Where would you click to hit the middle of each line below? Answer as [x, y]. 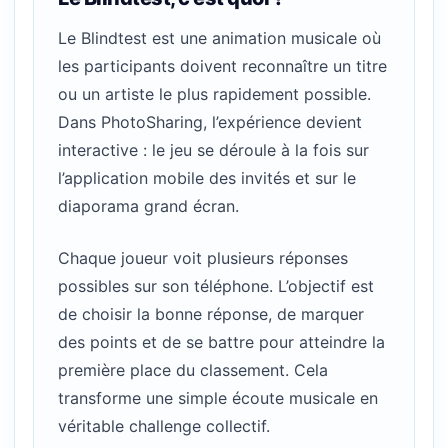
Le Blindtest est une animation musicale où [219, 38]
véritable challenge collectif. [164, 425]
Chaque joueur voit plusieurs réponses [203, 257]
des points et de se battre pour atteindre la [221, 341]
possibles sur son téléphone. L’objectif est [216, 285]
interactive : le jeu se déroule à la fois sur [213, 150]
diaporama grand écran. [148, 206]
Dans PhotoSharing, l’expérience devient [210, 122]
